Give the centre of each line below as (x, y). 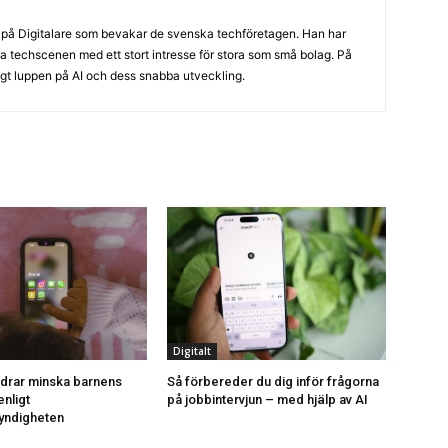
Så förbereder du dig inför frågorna (273, 382)
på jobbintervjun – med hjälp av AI (268, 400)
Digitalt (192, 351)
